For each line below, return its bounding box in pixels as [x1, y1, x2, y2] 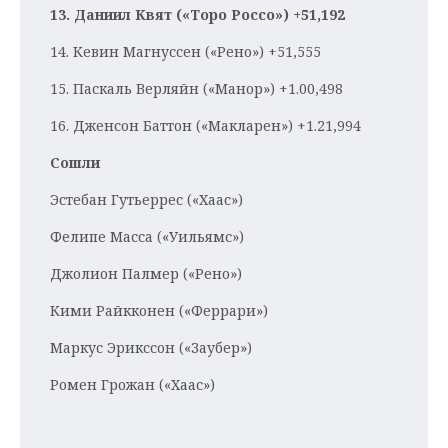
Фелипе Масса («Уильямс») [50, 227, 244, 246]
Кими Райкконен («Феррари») [50, 301, 268, 320]
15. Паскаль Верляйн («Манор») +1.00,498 [50, 79, 343, 98]
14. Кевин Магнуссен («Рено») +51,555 [50, 42, 321, 61]
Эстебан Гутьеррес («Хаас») [50, 190, 243, 209]
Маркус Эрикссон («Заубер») [50, 338, 252, 357]
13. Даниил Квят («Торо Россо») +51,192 [50, 5, 345, 24]
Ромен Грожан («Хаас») [50, 375, 215, 394]
